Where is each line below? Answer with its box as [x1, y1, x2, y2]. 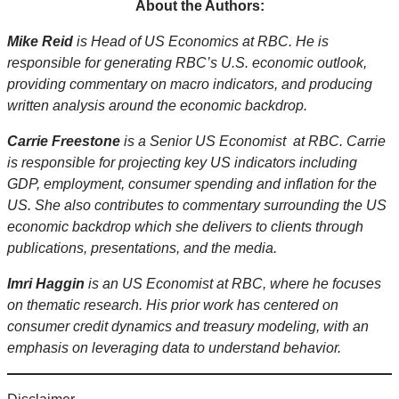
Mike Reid [7, 34, 73, 50]
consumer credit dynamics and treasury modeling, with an [7, 319, 369, 335]
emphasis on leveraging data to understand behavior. [7, 340, 341, 356]
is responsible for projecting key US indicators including [7, 155, 357, 171]
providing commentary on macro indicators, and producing [7, 77, 372, 93]
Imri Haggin [7, 276, 85, 292]
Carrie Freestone [7, 134, 120, 150]
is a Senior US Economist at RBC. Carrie [120, 134, 386, 150]
